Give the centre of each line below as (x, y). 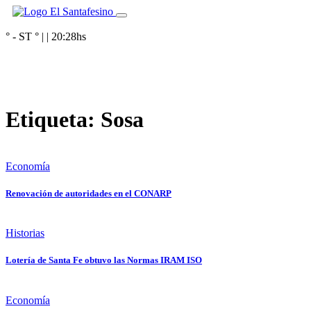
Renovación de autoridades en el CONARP (89, 194)
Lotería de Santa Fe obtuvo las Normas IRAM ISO (104, 260)
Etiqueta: (53, 120)
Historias (25, 233)
